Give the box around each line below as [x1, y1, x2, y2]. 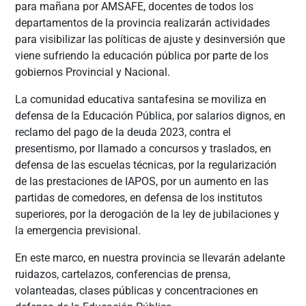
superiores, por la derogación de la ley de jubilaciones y [15, 207, 280, 221]
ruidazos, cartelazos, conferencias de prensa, [15, 267, 231, 281]
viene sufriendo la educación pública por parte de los [15, 48, 269, 62]
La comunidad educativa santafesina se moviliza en [15, 92, 267, 106]
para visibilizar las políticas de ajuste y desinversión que [15, 32, 286, 46]
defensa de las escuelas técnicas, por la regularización [15, 158, 277, 171]
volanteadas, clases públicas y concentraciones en [15, 283, 259, 297]
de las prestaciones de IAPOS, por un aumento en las [15, 174, 269, 188]
